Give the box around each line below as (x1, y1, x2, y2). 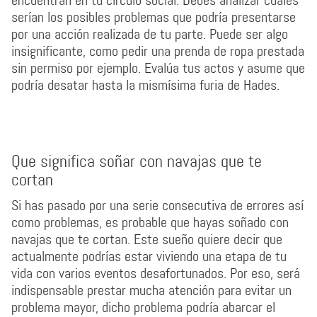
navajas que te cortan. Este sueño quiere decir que (11, 230, 282, 248)
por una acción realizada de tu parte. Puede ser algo (11, 25, 288, 43)
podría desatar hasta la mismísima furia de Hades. (11, 76, 279, 94)
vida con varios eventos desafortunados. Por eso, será (11, 264, 300, 282)
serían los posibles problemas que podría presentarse (11, 8, 296, 26)
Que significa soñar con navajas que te (11, 151, 262, 173)
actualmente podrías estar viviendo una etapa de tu (11, 247, 287, 265)
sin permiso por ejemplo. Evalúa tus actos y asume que (11, 59, 305, 77)
